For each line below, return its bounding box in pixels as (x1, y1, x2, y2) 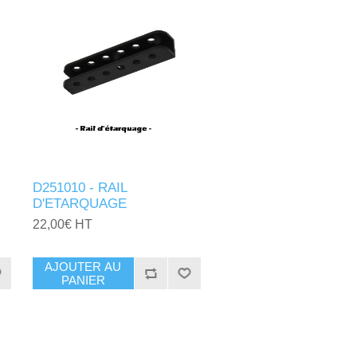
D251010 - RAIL (33, 179, 127, 195)
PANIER (61, 273, 105, 287)
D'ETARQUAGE (33, 195, 127, 211)
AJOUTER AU (45, 259, 122, 273)
